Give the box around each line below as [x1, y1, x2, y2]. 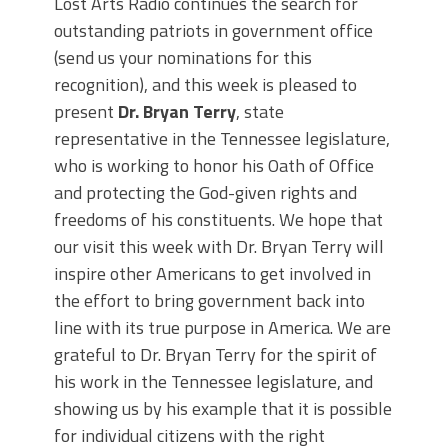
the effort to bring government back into [54, 287, 365, 315]
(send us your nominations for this [54, 44, 312, 72]
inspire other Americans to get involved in [54, 260, 371, 288]
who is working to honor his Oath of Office [54, 152, 374, 180]
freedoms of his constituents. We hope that [54, 206, 383, 234]
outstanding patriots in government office [54, 17, 373, 45]
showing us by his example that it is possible [54, 395, 392, 423]
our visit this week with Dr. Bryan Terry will [54, 233, 384, 261]
